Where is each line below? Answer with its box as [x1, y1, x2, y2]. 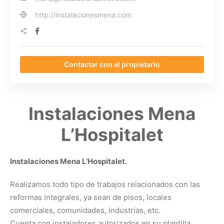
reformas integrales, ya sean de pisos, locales [10, 192, 171, 202]
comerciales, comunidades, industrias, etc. [10, 205, 160, 215]
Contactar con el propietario [64, 59, 160, 68]
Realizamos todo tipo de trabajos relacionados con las [10, 179, 200, 189]
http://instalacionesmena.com [35, 10, 131, 19]
